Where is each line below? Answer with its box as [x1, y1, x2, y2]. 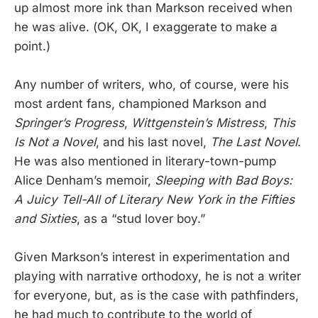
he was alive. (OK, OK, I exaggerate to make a [14, 20, 278, 35]
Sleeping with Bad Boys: [155, 173, 292, 188]
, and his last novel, [96, 135, 210, 150]
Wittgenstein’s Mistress [131, 116, 264, 131]
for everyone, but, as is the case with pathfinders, [14, 288, 299, 303]
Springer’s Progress [14, 116, 124, 131]
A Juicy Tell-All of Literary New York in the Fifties [14, 192, 295, 207]
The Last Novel [210, 135, 297, 150]
